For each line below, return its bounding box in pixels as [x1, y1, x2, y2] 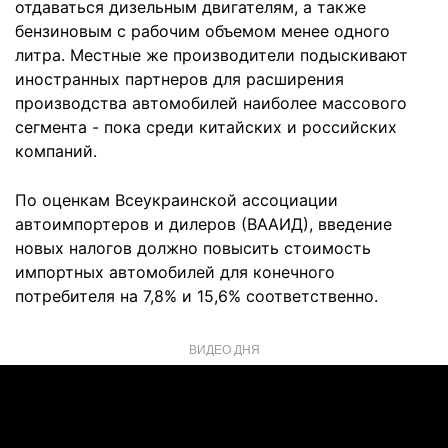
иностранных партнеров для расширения [15, 69, 344, 89]
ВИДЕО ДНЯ [188, 340, 260, 357]
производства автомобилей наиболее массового [15, 93, 407, 113]
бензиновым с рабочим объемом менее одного [15, 21, 390, 41]
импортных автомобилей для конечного [15, 262, 335, 282]
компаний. [15, 141, 97, 161]
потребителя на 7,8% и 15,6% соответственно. [15, 286, 378, 306]
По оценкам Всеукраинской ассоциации [15, 190, 338, 210]
